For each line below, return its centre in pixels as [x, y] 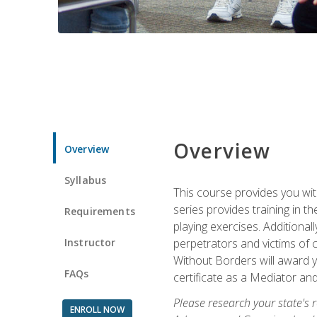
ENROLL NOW [97, 309]
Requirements [100, 211]
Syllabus [86, 180]
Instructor [90, 242]
